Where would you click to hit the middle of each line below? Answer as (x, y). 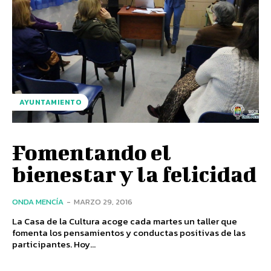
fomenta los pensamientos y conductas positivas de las (129, 232)
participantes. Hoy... (85, 244)
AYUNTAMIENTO (50, 102)
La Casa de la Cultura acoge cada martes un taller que (125, 221)
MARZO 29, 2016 (103, 201)
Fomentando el (92, 152)
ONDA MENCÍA (38, 201)
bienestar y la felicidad (134, 173)
